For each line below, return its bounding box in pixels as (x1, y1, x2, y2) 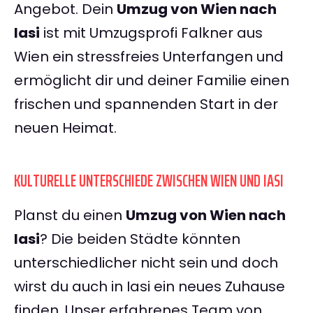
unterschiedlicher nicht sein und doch (14, 253, 278, 273)
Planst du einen (14, 205, 126, 226)
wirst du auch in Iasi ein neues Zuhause (14, 277, 285, 297)
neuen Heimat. (14, 118, 117, 138)
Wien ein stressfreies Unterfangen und (14, 47, 284, 67)
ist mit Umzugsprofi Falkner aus (40, 23, 263, 43)
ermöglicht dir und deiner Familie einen (14, 71, 289, 91)
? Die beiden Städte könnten (40, 229, 240, 249)
